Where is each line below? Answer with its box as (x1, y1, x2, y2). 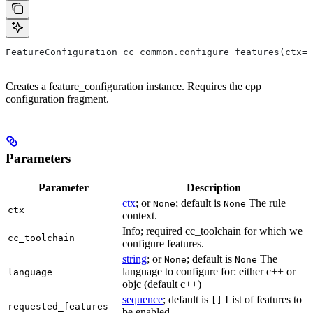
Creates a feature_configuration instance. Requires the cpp (6, 80, 261, 93)
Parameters (6, 151, 71, 166)
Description (187, 181, 241, 194)
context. (122, 209, 157, 221)
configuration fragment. (6, 93, 109, 105)
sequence (122, 293, 163, 305)
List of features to (222, 293, 302, 305)
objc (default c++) (122, 277, 201, 290)
